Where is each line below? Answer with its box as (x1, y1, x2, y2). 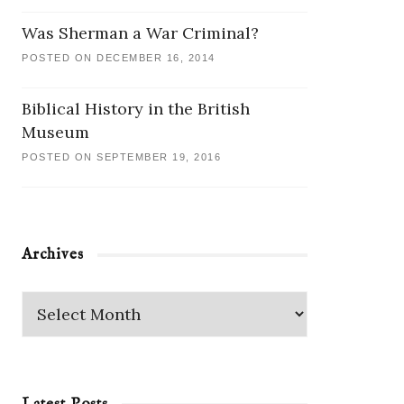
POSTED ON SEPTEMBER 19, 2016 (22, 151, 222, 162)
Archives (22, 244, 85, 264)
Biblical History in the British (22, 97, 251, 119)
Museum (22, 121, 90, 142)
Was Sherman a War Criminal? (22, 22, 260, 43)
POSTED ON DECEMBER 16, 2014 (22, 51, 216, 63)
